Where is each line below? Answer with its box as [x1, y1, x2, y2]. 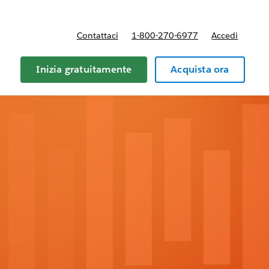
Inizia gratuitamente [36, 63, 132, 76]
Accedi [211, 30, 238, 41]
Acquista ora [171, 63, 229, 76]
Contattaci [76, 30, 118, 41]
